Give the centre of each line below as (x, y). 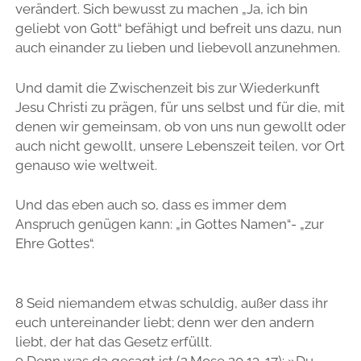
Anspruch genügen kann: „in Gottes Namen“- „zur (169, 224)
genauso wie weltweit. (86, 165)
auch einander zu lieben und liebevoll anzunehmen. (177, 48)
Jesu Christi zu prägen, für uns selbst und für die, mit (180, 107)
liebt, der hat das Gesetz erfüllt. (113, 341)
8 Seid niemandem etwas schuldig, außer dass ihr (171, 303)
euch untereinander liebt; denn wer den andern (164, 322)
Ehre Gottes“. (54, 244)
